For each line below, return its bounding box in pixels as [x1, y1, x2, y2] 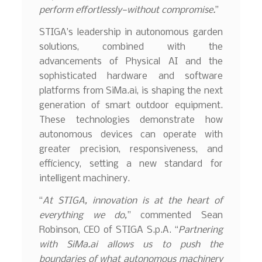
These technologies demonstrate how [39, 115, 223, 125]
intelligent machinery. [39, 173, 130, 184]
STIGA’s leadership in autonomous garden [39, 27, 223, 37]
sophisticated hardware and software [39, 71, 223, 81]
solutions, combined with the [39, 42, 223, 52]
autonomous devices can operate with [39, 129, 223, 140]
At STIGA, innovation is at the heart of [43, 195, 223, 206]
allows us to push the [98, 239, 223, 250]
